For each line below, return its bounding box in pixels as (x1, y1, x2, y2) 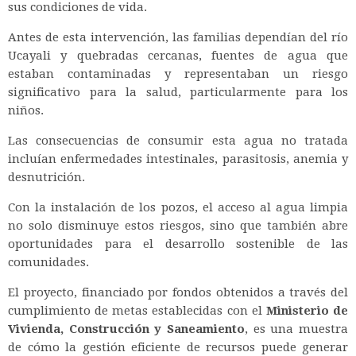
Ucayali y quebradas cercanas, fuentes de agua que (8, 48, 348, 63)
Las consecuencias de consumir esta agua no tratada (8, 133, 348, 148)
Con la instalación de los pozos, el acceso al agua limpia (8, 199, 348, 215)
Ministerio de (265, 303, 349, 318)
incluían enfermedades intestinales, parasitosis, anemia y (8, 151, 348, 166)
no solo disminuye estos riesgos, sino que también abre (8, 218, 348, 233)
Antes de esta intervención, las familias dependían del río (8, 29, 348, 44)
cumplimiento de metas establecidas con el (8, 303, 266, 318)
